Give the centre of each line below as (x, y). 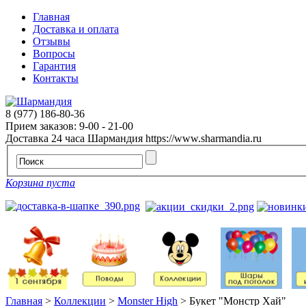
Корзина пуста (40, 182)
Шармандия (115, 138)
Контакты (56, 78)
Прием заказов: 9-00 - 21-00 (69, 126)
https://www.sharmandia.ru (204, 138)
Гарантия (54, 66)
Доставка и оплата (76, 29)
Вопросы (54, 54)
